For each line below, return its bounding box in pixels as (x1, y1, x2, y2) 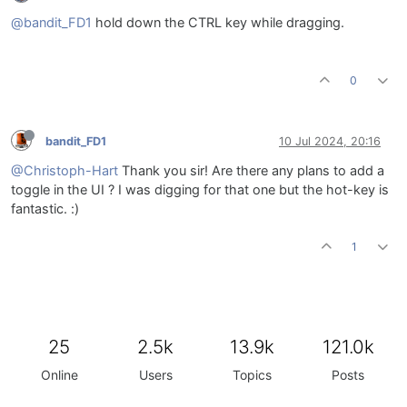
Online (40, 367, 78, 383)
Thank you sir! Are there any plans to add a (118, 163, 384, 180)
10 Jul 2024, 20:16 (279, 134, 381, 148)
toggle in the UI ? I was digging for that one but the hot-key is (11, 182, 389, 199)
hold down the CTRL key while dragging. (92, 15, 344, 32)
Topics (232, 367, 272, 383)
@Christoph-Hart (11, 163, 118, 180)
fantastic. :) (11, 201, 79, 218)
